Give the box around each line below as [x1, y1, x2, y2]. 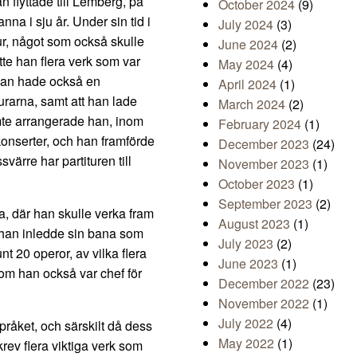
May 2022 [218, 334, 274, 353]
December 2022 [218, 274, 309, 293]
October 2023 [218, 175, 295, 194]
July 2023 [218, 234, 273, 253]
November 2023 [218, 155, 309, 174]
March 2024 [218, 95, 285, 114]
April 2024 [218, 75, 277, 94]
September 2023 [218, 194, 312, 214]
